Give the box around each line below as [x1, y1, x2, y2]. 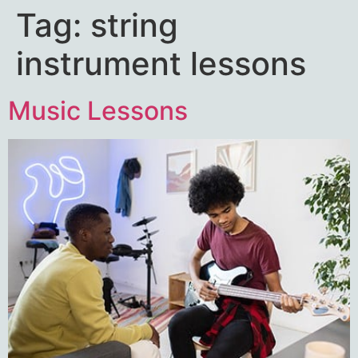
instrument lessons [16, 44, 306, 83]
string [90, 6, 178, 45]
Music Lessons [8, 95, 188, 126]
